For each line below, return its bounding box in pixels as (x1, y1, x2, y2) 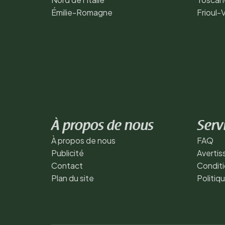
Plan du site (51, 172, 94, 183)
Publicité (51, 147, 84, 158)
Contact (51, 160, 83, 171)
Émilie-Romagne (51, 7, 113, 18)
